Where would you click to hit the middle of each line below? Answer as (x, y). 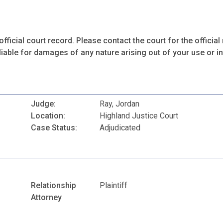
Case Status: (54, 128)
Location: (48, 116)
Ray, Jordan (120, 104)
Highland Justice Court (139, 116)
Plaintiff (114, 185)
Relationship (54, 185)
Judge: (43, 104)
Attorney (46, 197)
